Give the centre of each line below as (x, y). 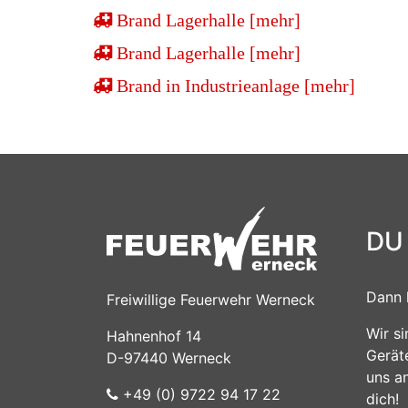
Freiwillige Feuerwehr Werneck (211, 299)
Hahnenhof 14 (154, 336)
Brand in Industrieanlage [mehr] (234, 85)
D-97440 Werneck (169, 357)
